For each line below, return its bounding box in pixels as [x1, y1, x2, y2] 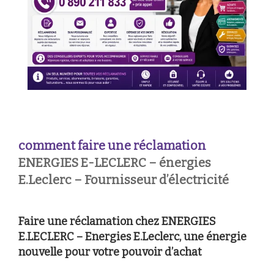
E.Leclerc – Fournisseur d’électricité [18, 172, 229, 187]
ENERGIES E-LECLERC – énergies [18, 155, 211, 170]
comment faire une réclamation [18, 138, 206, 153]
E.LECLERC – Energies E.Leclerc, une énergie [18, 229, 246, 243]
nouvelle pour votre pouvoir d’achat [18, 245, 202, 259]
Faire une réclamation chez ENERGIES [18, 214, 216, 228]
